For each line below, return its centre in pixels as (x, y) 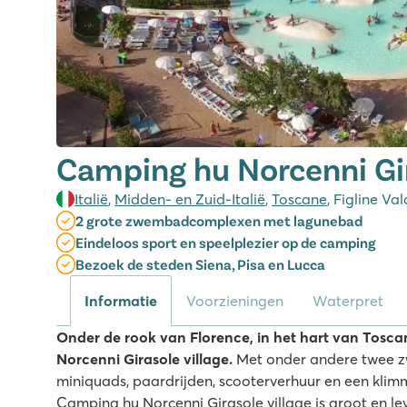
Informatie (121, 301)
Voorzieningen (235, 301)
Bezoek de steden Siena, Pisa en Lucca (201, 264)
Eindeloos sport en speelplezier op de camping (226, 242)
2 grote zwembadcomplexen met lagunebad (219, 220)
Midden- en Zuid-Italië (190, 199)
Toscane (299, 199)
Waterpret (348, 301)
